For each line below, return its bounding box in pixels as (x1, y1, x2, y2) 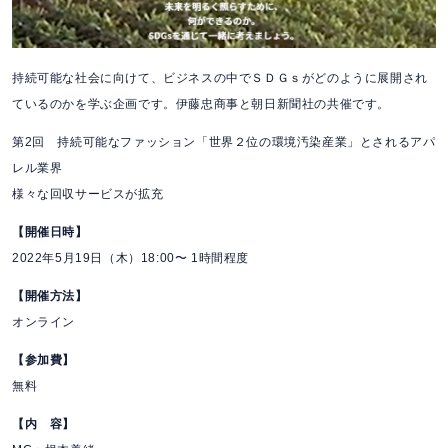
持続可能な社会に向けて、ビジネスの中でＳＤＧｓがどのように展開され (12, 71, 428, 86)
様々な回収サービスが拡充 (12, 187, 164, 202)
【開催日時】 (12, 225, 88, 240)
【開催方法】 (12, 289, 88, 304)
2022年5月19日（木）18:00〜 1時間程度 (12, 251, 249, 266)
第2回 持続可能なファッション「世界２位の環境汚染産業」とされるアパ (12, 135, 436, 150)
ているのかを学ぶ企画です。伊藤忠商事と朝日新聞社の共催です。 (12, 97, 391, 112)
